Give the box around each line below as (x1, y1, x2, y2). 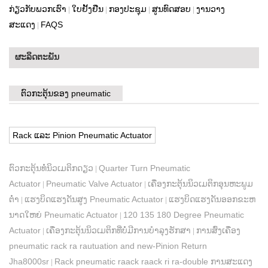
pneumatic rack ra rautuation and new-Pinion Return (9, 241, 207, 251)
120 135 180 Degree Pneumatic (123, 210, 244, 220)
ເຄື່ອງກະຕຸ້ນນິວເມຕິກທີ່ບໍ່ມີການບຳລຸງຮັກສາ (46, 226, 191, 236)
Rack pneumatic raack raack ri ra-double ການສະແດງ (54, 257, 252, 267)
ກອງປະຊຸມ (109, 4, 147, 14)
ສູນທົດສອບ (152, 4, 191, 14)
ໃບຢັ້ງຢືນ (72, 4, 103, 14)
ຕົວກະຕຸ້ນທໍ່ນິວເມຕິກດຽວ (9, 163, 93, 173)
